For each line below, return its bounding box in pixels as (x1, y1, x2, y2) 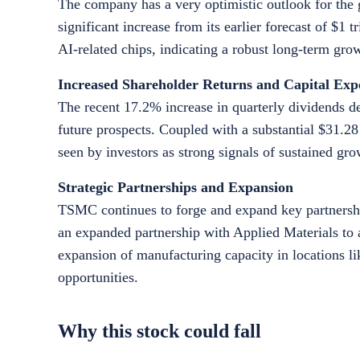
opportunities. (58, 269, 138, 285)
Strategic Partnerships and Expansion (58, 179, 293, 195)
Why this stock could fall (58, 321, 261, 342)
